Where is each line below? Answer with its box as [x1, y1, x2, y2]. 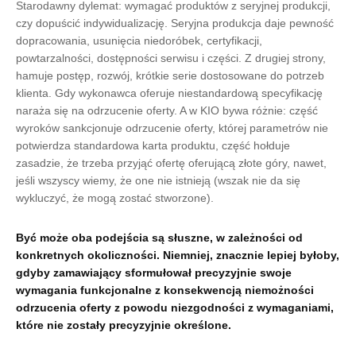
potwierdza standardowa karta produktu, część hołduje [16, 139, 290, 152]
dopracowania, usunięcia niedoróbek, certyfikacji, [16, 34, 262, 47]
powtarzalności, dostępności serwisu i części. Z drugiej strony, [16, 52, 326, 64]
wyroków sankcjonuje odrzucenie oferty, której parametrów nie [16, 122, 328, 134]
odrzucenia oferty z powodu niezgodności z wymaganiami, [16, 301, 334, 314]
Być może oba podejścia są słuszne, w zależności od [16, 231, 303, 244]
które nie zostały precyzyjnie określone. [16, 319, 231, 331]
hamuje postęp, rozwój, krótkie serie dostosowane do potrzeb [16, 69, 324, 82]
